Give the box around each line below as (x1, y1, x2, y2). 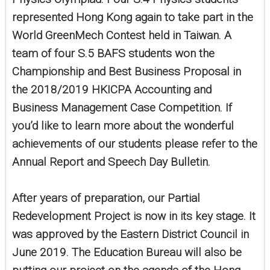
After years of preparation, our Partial (12, 191, 200, 206)
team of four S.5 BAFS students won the (12, 46, 215, 61)
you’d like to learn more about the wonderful (12, 119, 234, 133)
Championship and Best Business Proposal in (12, 64, 241, 79)
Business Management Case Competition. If (12, 101, 232, 115)
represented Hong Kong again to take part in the (12, 10, 253, 25)
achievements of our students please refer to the (12, 137, 257, 151)
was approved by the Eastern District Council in (12, 227, 249, 242)
